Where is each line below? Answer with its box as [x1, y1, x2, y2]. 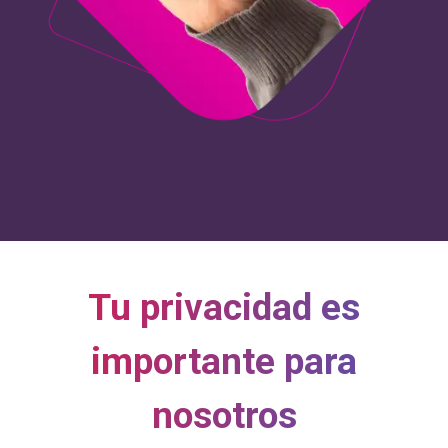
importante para [91, 339, 357, 383]
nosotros [151, 393, 297, 437]
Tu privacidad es [88, 285, 360, 329]
